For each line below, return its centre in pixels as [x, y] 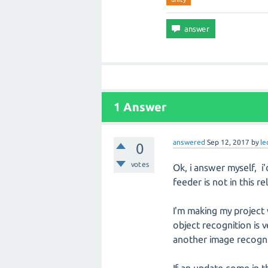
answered [189, 142]
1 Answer [140, 107]
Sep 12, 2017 [229, 142]
